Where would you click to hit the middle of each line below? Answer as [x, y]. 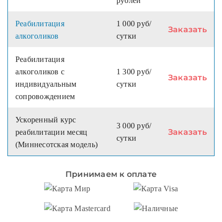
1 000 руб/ [134, 24]
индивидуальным [46, 84]
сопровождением [45, 97]
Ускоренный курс [46, 120]
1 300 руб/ [134, 72]
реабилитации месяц [52, 132]
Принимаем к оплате [111, 174]
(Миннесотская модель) [57, 145]
